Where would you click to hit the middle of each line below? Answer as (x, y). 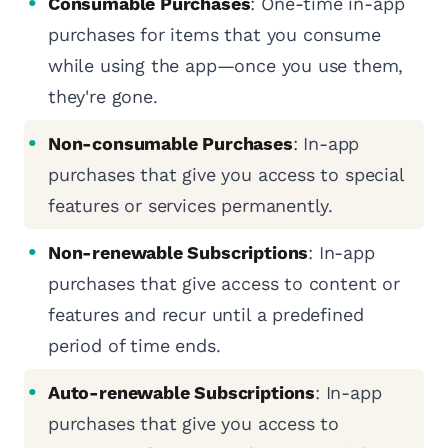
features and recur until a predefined (206, 315)
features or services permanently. (191, 206)
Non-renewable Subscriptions (178, 253)
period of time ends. (134, 346)
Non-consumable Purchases (170, 144)
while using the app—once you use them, (226, 66)
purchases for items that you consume (214, 35)
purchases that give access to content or (224, 284)
